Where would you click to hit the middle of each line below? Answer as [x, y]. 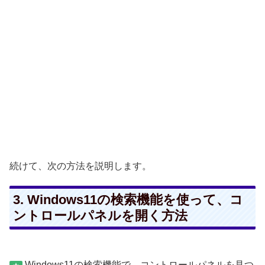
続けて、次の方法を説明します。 [80, 166]
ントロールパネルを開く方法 [100, 216]
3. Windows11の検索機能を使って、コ [128, 200]
